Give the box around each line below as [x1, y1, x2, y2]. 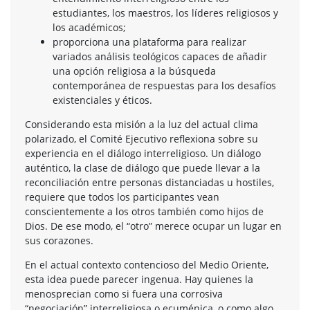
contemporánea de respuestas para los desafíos [53, 78, 276, 92]
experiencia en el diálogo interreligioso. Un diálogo [25, 146, 261, 160]
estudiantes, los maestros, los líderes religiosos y [53, 6, 278, 19]
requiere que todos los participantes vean [25, 190, 219, 203]
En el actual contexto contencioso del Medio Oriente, [25, 257, 268, 271]
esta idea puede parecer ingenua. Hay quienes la [25, 272, 253, 286]
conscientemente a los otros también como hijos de [25, 204, 264, 218]
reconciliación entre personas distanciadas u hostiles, [25, 175, 274, 189]
